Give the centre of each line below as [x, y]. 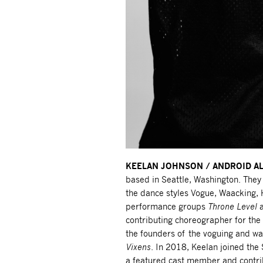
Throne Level [233, 206]
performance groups [166, 206]
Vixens [138, 247]
